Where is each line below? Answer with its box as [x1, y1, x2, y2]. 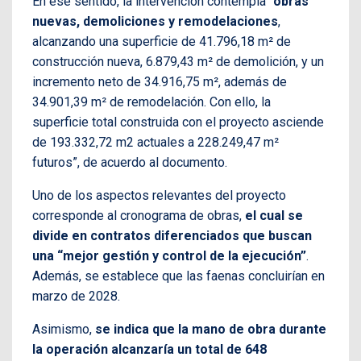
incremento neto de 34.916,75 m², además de [32, 73, 287, 89]
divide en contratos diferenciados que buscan [32, 227, 312, 243]
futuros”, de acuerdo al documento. [32, 154, 227, 170]
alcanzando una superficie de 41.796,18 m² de [32, 33, 291, 49]
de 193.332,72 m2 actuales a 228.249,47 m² [32, 134, 279, 150]
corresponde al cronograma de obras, [32, 207, 245, 223]
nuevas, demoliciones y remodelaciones [32, 13, 278, 29]
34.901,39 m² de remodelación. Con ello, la [32, 93, 271, 110]
